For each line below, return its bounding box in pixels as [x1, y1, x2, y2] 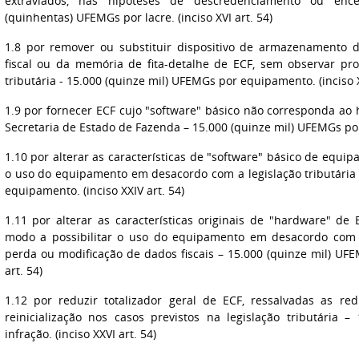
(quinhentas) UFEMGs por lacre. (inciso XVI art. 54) [4, 10, 272, 25]
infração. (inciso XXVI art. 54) [4, 326, 156, 341]
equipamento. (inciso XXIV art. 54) [4, 183, 184, 198]
